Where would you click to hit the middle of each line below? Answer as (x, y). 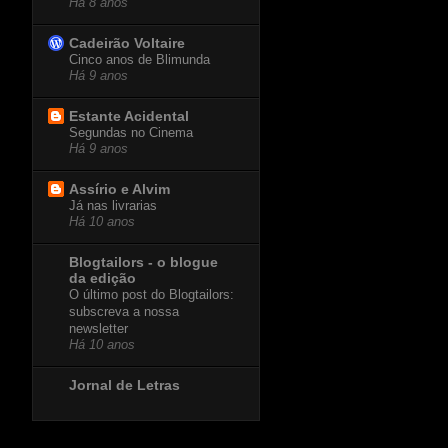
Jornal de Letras (124, 385)
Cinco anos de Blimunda (139, 60)
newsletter (98, 329)
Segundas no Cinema (131, 133)
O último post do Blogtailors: (151, 295)
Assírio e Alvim (119, 189)
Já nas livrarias (113, 206)
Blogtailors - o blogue (143, 262)
